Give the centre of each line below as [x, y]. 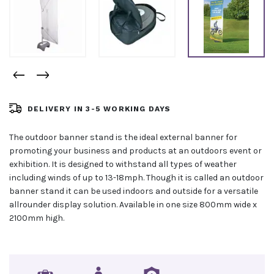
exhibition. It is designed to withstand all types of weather [123, 164]
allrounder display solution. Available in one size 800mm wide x [133, 204]
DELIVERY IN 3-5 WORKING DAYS [99, 109]
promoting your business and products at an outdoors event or [135, 150]
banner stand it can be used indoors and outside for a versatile [134, 191]
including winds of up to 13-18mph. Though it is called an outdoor [136, 177]
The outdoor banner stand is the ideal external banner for [123, 137]
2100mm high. [37, 218]
